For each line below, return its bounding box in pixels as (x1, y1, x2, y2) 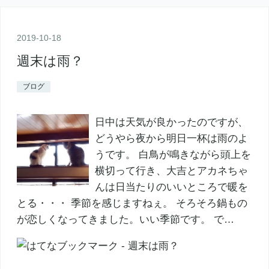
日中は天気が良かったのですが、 (94, 116, 248, 128)
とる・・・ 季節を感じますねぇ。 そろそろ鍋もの (16, 198, 247, 210)
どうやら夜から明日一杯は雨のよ (94, 133, 248, 145)
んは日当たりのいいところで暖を (94, 181, 248, 193)
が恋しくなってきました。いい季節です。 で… (16, 214, 234, 226)
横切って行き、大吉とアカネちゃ (94, 165, 248, 177)
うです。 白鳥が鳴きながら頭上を (94, 149, 251, 161)
